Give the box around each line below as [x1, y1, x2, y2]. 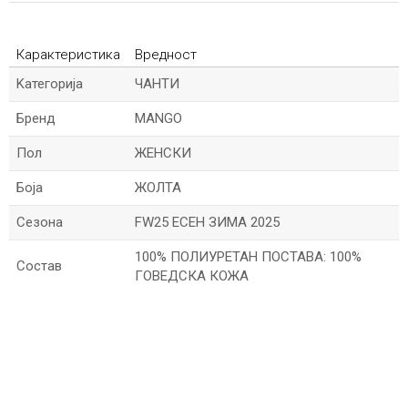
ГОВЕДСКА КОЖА [135, 268, 249, 284]
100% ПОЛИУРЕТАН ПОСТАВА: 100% [135, 249, 362, 265]
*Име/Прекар [9, 305, 86, 320]
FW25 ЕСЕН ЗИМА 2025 [135, 214, 280, 230]
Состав [16, 258, 62, 274]
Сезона [16, 214, 63, 230]
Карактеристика [16, 46, 120, 63]
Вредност [135, 46, 197, 63]
